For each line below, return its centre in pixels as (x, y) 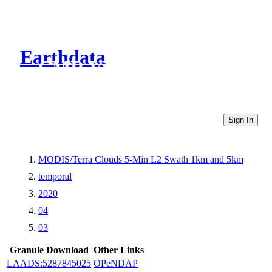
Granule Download (49, 250)
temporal (55, 176)
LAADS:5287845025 (49, 263)
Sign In (241, 120)
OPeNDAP (116, 263)
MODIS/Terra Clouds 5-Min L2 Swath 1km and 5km (141, 159)
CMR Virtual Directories (141, 68)
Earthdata (63, 57)
